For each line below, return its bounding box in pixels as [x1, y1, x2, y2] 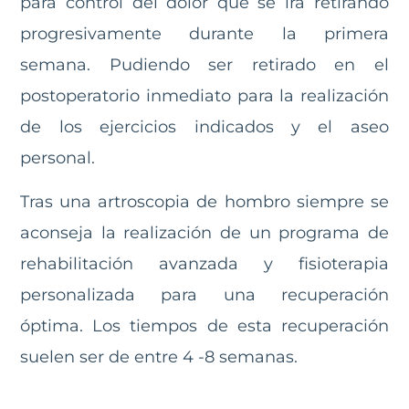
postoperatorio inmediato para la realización [20, 85, 389, 106]
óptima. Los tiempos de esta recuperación [20, 316, 389, 337]
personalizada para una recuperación [20, 285, 389, 306]
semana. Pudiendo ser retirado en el [20, 54, 389, 75]
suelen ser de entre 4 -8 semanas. [20, 347, 299, 368]
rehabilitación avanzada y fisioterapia [20, 254, 389, 275]
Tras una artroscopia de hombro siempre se [20, 192, 389, 213]
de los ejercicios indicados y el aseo [20, 116, 389, 137]
